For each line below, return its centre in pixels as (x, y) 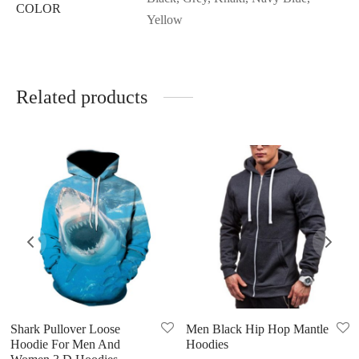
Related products (82, 97)
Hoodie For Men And (65, 344)
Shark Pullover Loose (65, 329)
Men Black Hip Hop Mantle (257, 329)
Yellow (165, 19)
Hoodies (207, 344)
